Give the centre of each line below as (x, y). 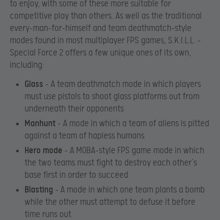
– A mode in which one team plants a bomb (129, 190)
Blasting (39, 190)
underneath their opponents (74, 109)
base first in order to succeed (76, 175)
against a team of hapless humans (84, 136)
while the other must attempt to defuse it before (110, 202)
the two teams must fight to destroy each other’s (111, 163)
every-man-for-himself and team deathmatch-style (101, 28)
